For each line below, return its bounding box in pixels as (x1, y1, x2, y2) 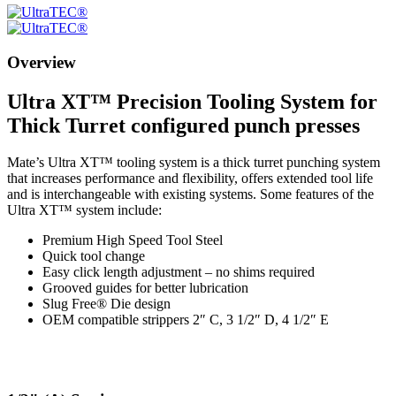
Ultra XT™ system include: (7, 202, 162, 218)
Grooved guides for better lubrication (42, 280, 248, 296)
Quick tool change (42, 248, 145, 264)
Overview (7, 52, 76, 72)
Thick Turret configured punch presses (7, 113, 360, 137)
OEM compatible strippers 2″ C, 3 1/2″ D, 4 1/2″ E (42, 312, 329, 328)
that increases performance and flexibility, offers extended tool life (7, 171, 373, 187)
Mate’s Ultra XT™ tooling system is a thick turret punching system (7, 155, 380, 171)
